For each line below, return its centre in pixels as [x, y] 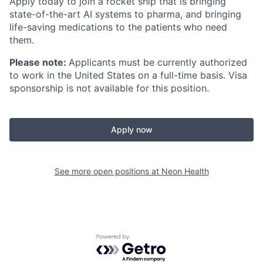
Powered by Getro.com [147, 239]
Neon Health [185, 171]
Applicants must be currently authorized [158, 62]
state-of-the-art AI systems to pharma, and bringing [125, 14]
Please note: [39, 62]
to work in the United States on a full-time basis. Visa [128, 75]
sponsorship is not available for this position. [109, 88]
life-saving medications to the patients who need [118, 27]
